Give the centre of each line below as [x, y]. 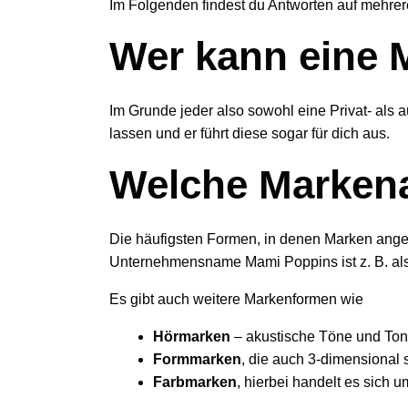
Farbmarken [195, 382]
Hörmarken [192, 337]
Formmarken [197, 359]
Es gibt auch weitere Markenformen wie [236, 299]
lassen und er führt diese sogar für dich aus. [250, 133]
